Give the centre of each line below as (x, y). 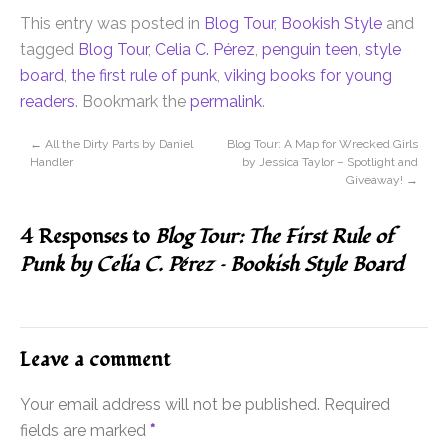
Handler (51, 162)
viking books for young (308, 76)
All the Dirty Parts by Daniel (117, 144)
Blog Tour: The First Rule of (274, 237)
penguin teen (310, 50)
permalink (226, 102)
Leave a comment (95, 360)
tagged (49, 50)
